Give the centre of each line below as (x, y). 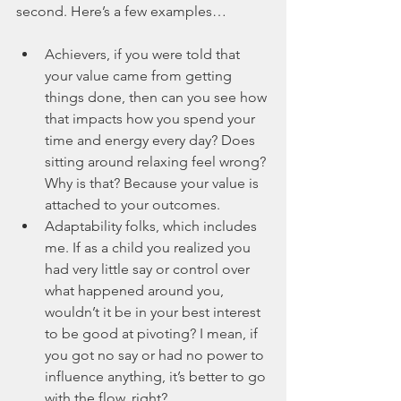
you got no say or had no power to (156, 355)
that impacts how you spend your (152, 119)
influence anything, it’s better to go (157, 377)
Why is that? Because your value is (154, 183)
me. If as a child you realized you (149, 248)
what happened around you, (136, 291)
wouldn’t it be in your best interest (154, 312)
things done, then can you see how (158, 98)
